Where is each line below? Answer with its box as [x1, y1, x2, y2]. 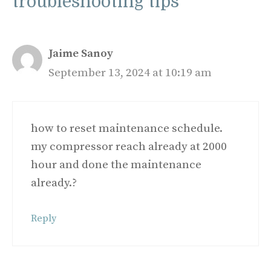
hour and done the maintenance [31, 157, 201, 172]
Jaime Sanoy [48, 47, 113, 61]
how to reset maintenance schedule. [31, 121, 223, 135]
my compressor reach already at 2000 [31, 139, 227, 154]
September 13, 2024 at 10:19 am [48, 66, 212, 80]
